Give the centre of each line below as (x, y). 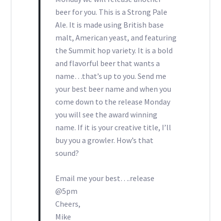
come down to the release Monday (112, 102)
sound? (67, 153)
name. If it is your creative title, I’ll (113, 128)
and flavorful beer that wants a (107, 63)
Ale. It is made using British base (109, 25)
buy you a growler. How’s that (104, 140)
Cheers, (68, 204)
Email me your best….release (105, 178)
